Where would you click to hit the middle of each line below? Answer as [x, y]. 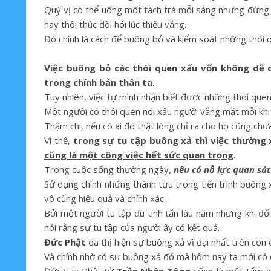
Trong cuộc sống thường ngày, [109, 169]
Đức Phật [65, 242]
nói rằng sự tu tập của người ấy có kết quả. [132, 227]
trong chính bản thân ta [98, 82]
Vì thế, [59, 140]
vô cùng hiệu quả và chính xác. [105, 198]
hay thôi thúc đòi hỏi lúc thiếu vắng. [115, 24]
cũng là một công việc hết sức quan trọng [139, 155]
